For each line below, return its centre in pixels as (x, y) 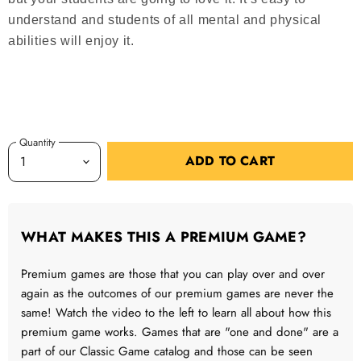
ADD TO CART (230, 161)
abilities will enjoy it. (73, 41)
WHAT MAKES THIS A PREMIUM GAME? (164, 237)
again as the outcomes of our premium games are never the (177, 294)
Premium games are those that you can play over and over (173, 274)
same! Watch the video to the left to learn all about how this (176, 313)
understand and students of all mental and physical (165, 20)
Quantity (37, 142)
